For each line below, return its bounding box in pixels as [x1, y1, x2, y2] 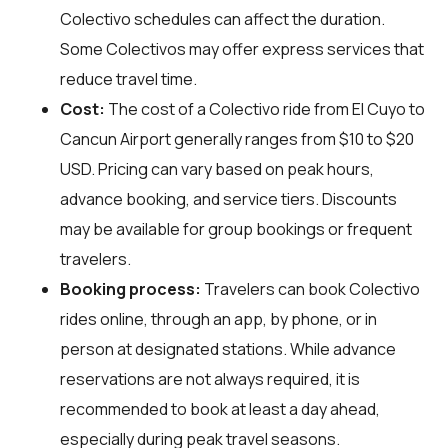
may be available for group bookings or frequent [60, 217, 412, 240]
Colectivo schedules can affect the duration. [60, 7, 385, 30]
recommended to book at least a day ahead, [60, 397, 380, 420]
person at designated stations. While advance [60, 337, 396, 360]
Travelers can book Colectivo [201, 277, 420, 300]
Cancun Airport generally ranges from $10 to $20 [60, 127, 414, 150]
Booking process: [60, 277, 201, 300]
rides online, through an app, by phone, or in [60, 307, 377, 330]
